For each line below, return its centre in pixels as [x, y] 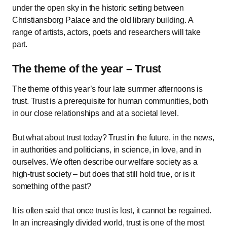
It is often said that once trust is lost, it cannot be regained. [112, 211]
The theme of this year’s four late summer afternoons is [107, 89]
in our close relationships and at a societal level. [96, 113]
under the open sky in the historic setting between [98, 8]
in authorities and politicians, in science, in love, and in [107, 150]
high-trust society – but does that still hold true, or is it [103, 174]
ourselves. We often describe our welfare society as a [105, 162]
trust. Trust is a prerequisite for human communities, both [110, 101]
